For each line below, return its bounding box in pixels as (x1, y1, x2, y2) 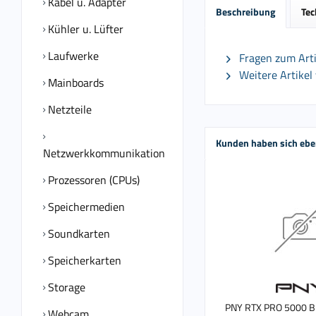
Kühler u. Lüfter (45, 20, 123, 37)
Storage (45, 279, 85, 296)
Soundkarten (45, 225, 110, 242)
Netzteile (45, 101, 92, 118)
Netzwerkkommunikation (43, 145, 165, 162)
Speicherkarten (45, 252, 121, 269)
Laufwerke (45, 47, 99, 64)
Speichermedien (45, 198, 125, 215)
